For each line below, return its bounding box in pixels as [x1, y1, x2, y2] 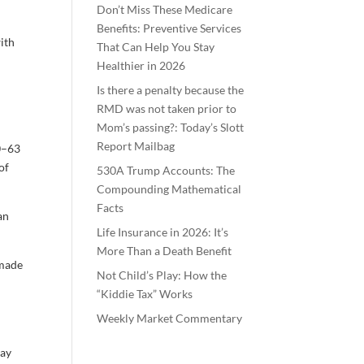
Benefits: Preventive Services [97, 21, 242, 35]
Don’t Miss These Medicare [97, 2, 233, 16]
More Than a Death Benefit [97, 244, 232, 258]
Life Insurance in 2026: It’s [97, 225, 229, 239]
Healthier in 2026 [97, 58, 186, 72]
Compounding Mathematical [97, 182, 242, 196]
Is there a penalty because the [97, 83, 245, 97]
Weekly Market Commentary [97, 311, 243, 325]
